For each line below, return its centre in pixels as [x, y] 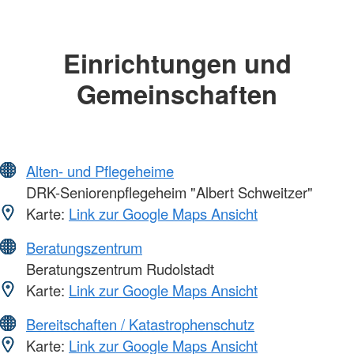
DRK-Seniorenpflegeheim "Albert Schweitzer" [168, 192]
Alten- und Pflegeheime [100, 170]
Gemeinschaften [177, 94]
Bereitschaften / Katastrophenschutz [140, 324]
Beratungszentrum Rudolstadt [118, 268]
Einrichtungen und [177, 63]
